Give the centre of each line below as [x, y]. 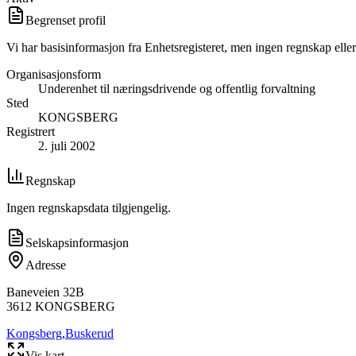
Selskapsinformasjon [77, 242]
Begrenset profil [66, 20]
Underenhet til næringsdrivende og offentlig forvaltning [177, 88]
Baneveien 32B [45, 292]
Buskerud [89, 333]
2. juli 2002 [67, 145]
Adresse [46, 265]
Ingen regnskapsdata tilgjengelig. [89, 207]
